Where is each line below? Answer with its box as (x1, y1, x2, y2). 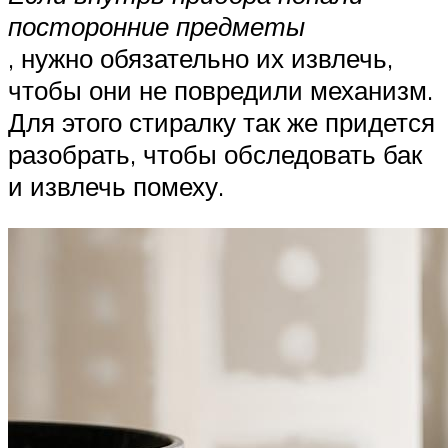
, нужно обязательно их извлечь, (8, 41, 393, 74)
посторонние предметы (8, 9, 305, 42)
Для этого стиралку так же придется (8, 105, 435, 138)
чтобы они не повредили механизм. (8, 73, 433, 106)
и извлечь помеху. (8, 169, 224, 202)
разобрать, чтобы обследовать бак (8, 137, 422, 170)
